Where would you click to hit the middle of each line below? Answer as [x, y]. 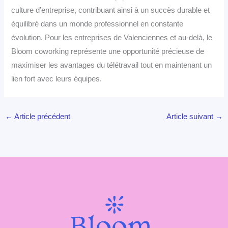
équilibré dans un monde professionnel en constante [97, 24]
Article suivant [191, 117]
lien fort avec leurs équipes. [57, 79]
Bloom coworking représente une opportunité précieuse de [108, 51]
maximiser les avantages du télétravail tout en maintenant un [112, 65]
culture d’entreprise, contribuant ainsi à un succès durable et [111, 10]
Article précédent [41, 117]
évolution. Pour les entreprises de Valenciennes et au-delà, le [112, 37]
